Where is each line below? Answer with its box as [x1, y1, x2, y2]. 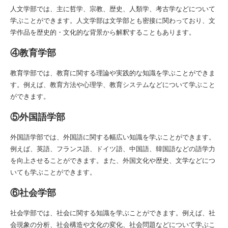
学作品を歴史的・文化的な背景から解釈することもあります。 [10, 27, 195, 37]
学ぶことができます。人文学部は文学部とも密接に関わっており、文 [10, 15, 215, 25]
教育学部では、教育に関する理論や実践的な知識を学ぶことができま [10, 68, 215, 77]
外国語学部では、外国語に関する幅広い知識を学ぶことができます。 [10, 132, 215, 141]
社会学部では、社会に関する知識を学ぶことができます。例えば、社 [10, 208, 215, 217]
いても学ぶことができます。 [10, 167, 96, 177]
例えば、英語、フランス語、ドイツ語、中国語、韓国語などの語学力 [10, 144, 215, 153]
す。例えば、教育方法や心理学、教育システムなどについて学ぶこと [10, 79, 215, 89]
